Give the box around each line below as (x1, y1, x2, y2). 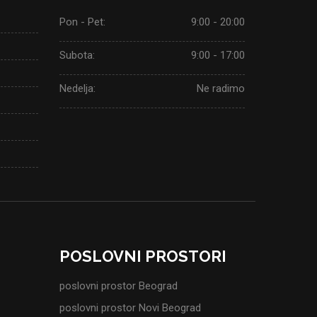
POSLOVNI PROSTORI (59, 247, 226, 266)
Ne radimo (197, 82, 245, 95)
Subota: (59, 49, 95, 62)
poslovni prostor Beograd (59, 279, 178, 293)
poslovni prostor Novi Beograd (59, 301, 201, 315)
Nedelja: (59, 82, 96, 95)
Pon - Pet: (59, 16, 105, 28)
